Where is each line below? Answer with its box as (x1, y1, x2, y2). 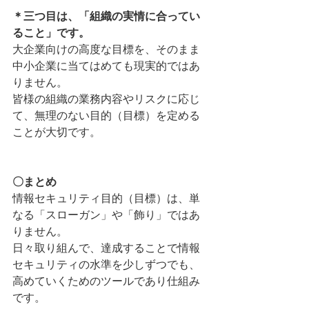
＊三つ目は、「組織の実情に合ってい (12, 9, 200, 23)
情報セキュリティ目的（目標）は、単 (12, 191, 200, 205)
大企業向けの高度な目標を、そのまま (12, 42, 200, 56)
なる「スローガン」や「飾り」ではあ (12, 208, 200, 221)
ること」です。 (12, 26, 90, 39)
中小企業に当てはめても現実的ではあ (12, 59, 200, 72)
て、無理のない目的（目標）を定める (12, 108, 200, 122)
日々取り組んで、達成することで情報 (12, 241, 200, 255)
